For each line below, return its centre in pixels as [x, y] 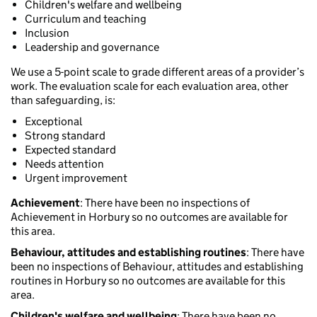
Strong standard [65, 136]
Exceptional [53, 122]
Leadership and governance [92, 47]
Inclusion [47, 33]
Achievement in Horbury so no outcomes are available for [149, 217]
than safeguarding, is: [63, 100]
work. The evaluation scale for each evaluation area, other [150, 86]
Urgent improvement [76, 178]
